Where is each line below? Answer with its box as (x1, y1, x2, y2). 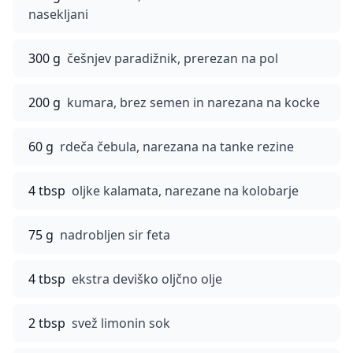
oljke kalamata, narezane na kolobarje (72, 182, 299, 199)
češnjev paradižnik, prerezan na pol (67, 50, 278, 67)
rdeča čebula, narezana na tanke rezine (60, 138, 294, 155)
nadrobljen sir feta (60, 226, 170, 243)
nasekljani (28, 6, 88, 23)
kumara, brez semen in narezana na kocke (67, 94, 320, 111)
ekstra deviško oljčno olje (72, 270, 222, 288)
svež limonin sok (72, 314, 170, 332)
